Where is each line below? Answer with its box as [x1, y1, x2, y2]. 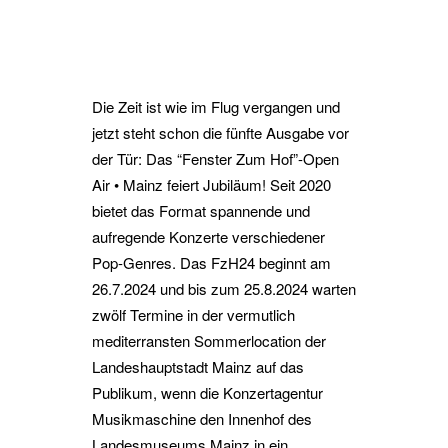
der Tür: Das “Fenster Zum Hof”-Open [92, 148, 339, 169]
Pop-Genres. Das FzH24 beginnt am [92, 252, 331, 273]
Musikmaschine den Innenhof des [92, 408, 312, 429]
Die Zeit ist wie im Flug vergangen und [92, 96, 340, 117]
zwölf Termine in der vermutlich [92, 304, 295, 325]
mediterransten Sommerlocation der [92, 330, 326, 351]
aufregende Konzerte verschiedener [92, 226, 325, 247]
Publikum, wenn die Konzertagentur [92, 382, 323, 403]
